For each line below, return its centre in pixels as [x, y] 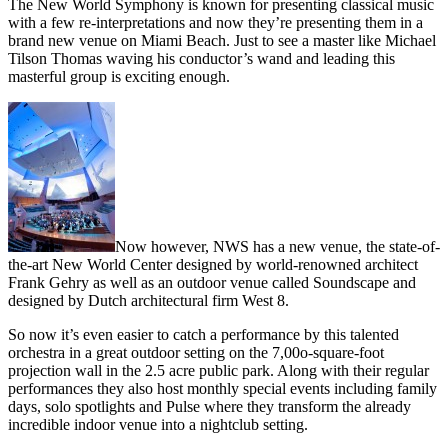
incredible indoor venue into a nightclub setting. [158, 425]
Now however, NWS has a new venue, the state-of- [277, 247]
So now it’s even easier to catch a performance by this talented [203, 335]
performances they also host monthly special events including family [222, 389]
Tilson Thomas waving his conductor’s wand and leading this [201, 59]
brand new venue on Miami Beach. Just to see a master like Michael [222, 41]
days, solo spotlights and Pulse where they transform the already [209, 407]
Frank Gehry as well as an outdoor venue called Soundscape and [212, 283]
